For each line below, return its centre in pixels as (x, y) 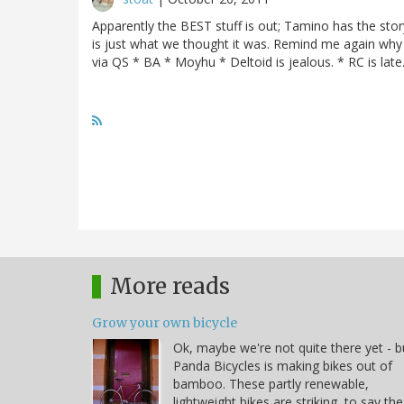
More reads (170, 286)
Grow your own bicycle (165, 322)
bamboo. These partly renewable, (271, 383)
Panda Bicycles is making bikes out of (283, 365)
